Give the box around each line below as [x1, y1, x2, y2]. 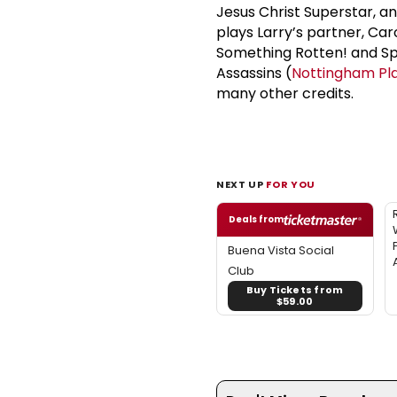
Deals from [229, 212, 284, 226]
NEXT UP [216, 176, 267, 191]
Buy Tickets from [245, 282, 344, 297]
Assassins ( [216, 62, 292, 83]
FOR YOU [266, 176, 315, 191]
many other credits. [216, 82, 357, 104]
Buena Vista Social [228, 241, 334, 259]
